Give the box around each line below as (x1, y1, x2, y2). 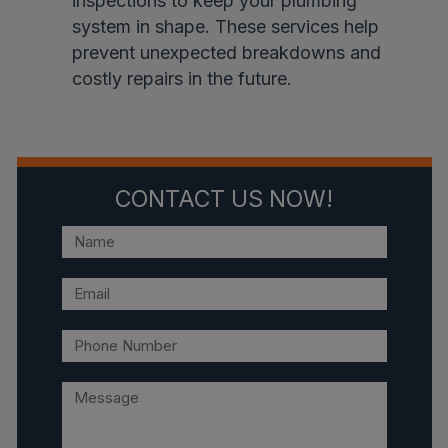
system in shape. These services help (71, 16, 379, 37)
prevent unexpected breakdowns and (71, 42, 381, 63)
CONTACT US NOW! (115, 185, 333, 213)
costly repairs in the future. (71, 68, 292, 89)
